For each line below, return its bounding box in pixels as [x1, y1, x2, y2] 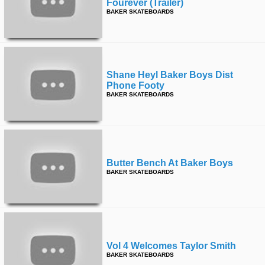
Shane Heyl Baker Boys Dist [106, 70, 233, 80]
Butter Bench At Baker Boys [106, 158, 233, 168]
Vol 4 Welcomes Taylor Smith [106, 241, 236, 251]
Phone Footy [106, 80, 164, 91]
